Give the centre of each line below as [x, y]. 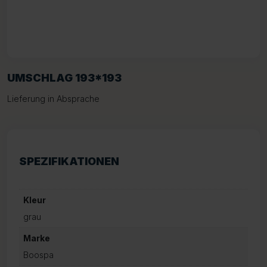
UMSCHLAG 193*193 [64, 78]
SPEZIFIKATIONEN [69, 161]
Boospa [38, 255]
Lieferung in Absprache [53, 99]
